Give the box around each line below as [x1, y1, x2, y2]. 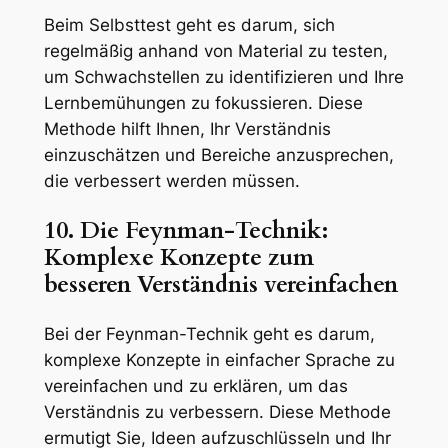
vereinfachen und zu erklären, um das [43, 376, 348, 397]
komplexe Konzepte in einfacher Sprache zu [43, 350, 395, 371]
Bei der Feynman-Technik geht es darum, [43, 324, 375, 345]
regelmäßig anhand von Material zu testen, [43, 40, 388, 61]
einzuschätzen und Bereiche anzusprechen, [43, 144, 394, 165]
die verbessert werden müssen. [43, 170, 300, 191]
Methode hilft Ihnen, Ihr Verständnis [43, 118, 331, 139]
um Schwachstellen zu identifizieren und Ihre [43, 66, 404, 87]
